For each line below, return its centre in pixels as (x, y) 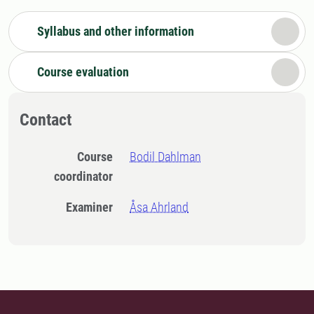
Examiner (93, 207)
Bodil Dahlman (166, 157)
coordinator (84, 176)
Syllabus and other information (116, 31)
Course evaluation (83, 72)
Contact (46, 120)
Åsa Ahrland (159, 207)
